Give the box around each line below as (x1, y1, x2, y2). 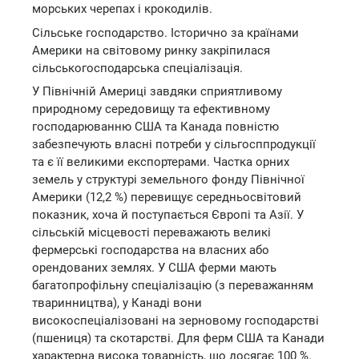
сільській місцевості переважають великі (32, 225, 271, 240)
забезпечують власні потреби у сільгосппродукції (32, 137, 316, 151)
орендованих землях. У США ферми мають (32, 260, 276, 275)
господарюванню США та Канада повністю (32, 119, 279, 134)
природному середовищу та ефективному (32, 102, 270, 116)
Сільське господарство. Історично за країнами (32, 25, 299, 40)
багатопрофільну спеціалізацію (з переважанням (32, 278, 313, 292)
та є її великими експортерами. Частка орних (32, 155, 289, 169)
